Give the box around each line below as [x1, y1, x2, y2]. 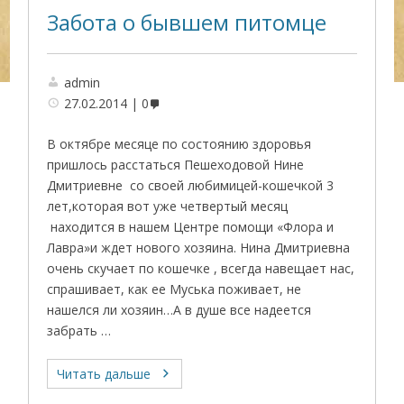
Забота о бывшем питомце [47, 8, 327, 38]
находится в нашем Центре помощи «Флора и [47, 218, 335, 235]
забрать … [47, 322, 112, 339]
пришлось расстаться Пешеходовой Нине [47, 156, 305, 173]
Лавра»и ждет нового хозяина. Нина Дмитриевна [47, 239, 351, 256]
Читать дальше [57, 365, 151, 382]
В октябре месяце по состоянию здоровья [47, 135, 312, 152]
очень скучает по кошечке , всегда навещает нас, [47, 260, 355, 277]
